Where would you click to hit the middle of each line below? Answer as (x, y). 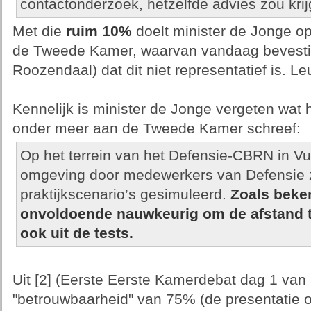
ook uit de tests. (76, 233)
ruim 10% (99, 31)
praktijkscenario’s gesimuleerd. (125, 194)
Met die (39, 31)
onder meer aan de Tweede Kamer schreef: (156, 128)
